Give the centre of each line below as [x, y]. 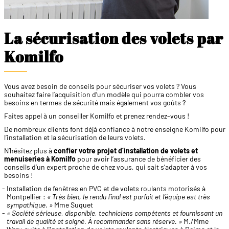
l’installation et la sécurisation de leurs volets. [75, 137]
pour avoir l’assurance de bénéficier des [138, 158]
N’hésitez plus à [29, 150]
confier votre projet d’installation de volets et [125, 150]
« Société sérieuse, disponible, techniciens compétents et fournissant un [114, 213]
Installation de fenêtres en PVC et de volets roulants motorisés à [106, 188]
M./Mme [195, 221]
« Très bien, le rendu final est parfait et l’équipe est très [128, 196]
